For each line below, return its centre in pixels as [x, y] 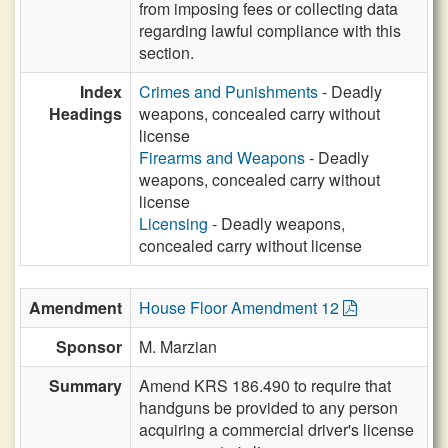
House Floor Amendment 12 [241, 307]
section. [166, 52]
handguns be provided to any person [268, 407]
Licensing [173, 223]
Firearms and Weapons [222, 157]
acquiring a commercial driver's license [276, 429]
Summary [85, 385]
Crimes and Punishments [228, 91]
